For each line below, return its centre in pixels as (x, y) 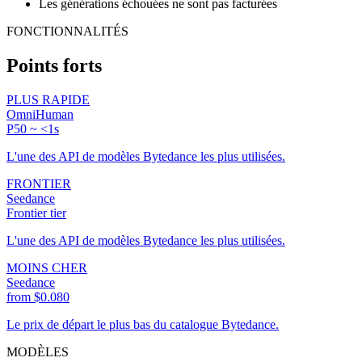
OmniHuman (40, 115)
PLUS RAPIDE (48, 100)
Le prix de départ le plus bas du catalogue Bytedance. (143, 325)
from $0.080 (38, 297)
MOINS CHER (47, 268)
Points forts (54, 66)
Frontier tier (36, 213)
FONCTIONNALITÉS (67, 32)
